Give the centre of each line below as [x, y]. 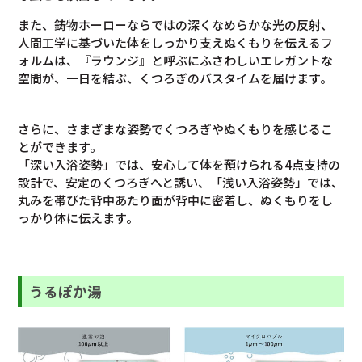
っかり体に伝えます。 [78, 217]
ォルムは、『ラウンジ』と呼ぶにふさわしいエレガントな [176, 60]
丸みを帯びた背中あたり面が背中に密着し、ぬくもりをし [176, 200]
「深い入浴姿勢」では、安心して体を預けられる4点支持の [179, 164]
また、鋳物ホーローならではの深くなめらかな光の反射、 [176, 24]
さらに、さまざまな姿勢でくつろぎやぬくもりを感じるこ [176, 128]
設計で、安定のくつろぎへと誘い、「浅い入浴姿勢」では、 [181, 182]
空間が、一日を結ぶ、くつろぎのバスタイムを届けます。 [175, 78]
